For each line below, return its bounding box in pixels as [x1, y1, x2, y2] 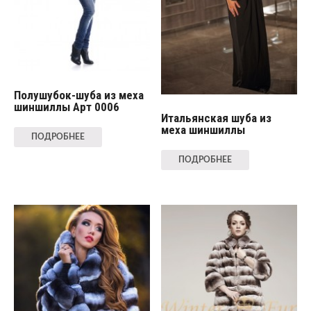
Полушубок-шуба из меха [13, 87, 144, 102]
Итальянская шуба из [161, 110, 272, 125]
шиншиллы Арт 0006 [13, 99, 119, 114]
